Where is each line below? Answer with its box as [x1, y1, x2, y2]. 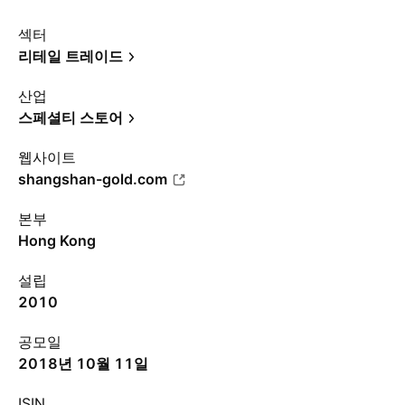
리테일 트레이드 [18, 47, 123, 65]
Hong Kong [18, 231, 96, 250]
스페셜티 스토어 [18, 108, 123, 127]
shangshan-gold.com [18, 170, 167, 188]
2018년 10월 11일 [18, 354, 148, 372]
